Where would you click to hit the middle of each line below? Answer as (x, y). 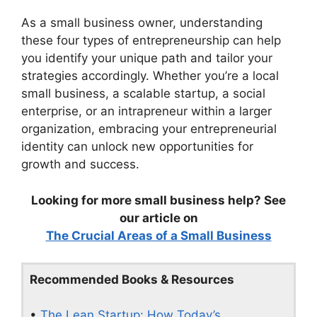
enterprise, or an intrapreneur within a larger (146, 111)
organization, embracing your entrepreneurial (149, 129)
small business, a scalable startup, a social (143, 94)
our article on (158, 218)
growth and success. (80, 165)
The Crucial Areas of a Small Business (158, 235)
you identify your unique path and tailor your (147, 58)
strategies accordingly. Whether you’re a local (150, 76)
